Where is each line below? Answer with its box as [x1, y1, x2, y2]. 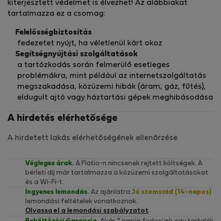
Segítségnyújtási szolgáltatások [15, 51, 138, 58]
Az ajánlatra [89, 189, 132, 196]
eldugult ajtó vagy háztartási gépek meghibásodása [17, 94, 213, 102]
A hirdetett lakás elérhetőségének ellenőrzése [7, 135, 178, 142]
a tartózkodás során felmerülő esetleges [17, 62, 170, 69]
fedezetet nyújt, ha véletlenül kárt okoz [17, 40, 162, 47]
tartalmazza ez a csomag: [7, 10, 106, 18]
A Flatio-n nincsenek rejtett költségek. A [74, 160, 202, 167]
